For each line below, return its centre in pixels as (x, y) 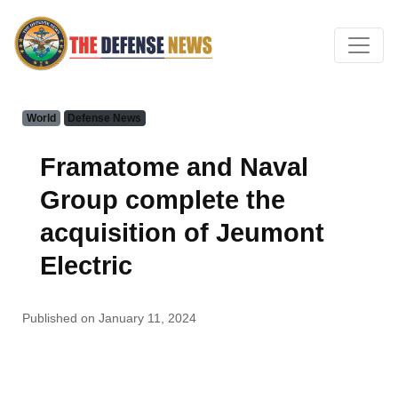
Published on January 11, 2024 (109, 318)
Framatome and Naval (174, 167)
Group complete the (163, 200)
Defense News (105, 118)
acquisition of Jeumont (182, 233)
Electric (86, 266)
